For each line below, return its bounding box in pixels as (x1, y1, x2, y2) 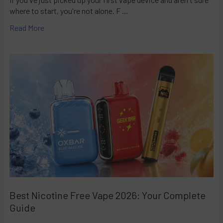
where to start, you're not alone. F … (9, 6, 128, 16)
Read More (9, 23, 44, 33)
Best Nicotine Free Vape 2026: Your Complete (9, 189, 206, 202)
